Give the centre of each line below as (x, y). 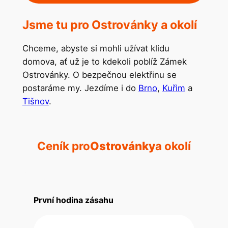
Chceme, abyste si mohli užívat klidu (96, 48)
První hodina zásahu (74, 200)
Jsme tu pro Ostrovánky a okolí (109, 25)
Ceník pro (64, 146)
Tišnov (35, 101)
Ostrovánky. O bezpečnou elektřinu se (99, 75)
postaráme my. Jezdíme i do (80, 88)
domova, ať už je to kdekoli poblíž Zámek (104, 61)
